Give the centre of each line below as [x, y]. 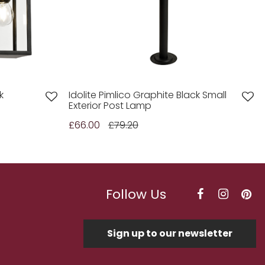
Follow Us [136, 195]
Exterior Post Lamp [110, 106]
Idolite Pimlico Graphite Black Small [147, 95]
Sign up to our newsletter [170, 234]
